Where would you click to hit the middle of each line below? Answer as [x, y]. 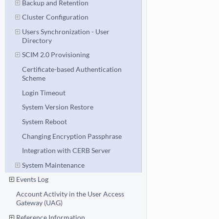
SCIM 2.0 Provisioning [55, 55]
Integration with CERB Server [66, 151]
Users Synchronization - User [66, 31]
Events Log [33, 179]
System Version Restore [57, 107]
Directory [37, 40]
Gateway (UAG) [40, 203]
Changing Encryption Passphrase [72, 136]
